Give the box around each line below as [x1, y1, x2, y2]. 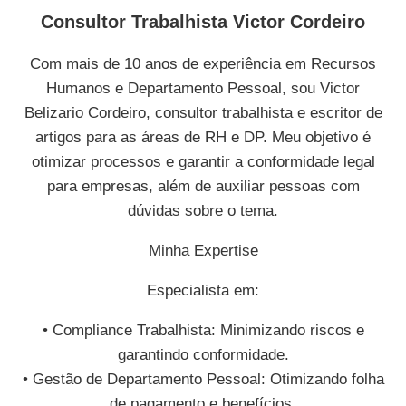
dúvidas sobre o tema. [128, 202, 278, 220]
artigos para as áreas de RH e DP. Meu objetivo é [35, 129, 371, 147]
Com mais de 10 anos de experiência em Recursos [30, 55, 376, 73]
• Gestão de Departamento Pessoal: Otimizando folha [22, 371, 384, 389]
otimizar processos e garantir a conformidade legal [31, 153, 375, 171]
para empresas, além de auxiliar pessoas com [46, 178, 360, 196]
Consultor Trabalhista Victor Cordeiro [41, 12, 365, 33]
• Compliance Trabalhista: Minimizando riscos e [42, 322, 364, 340]
